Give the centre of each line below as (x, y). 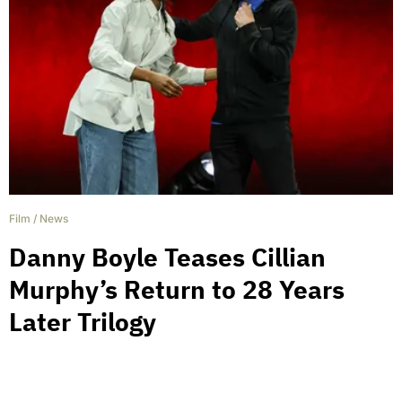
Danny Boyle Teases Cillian (167, 258)
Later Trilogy (83, 322)
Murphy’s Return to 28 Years (177, 290)
